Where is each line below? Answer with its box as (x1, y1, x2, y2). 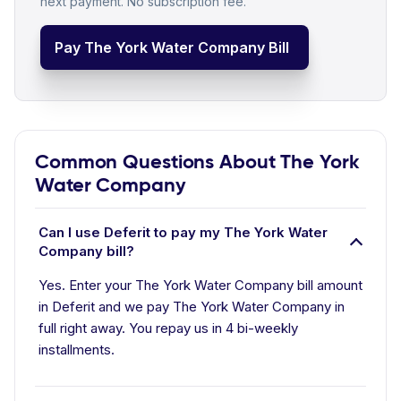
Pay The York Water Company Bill (55, 38, 289, 56)
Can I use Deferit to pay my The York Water (38, 224, 328, 241)
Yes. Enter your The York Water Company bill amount (38, 277, 363, 294)
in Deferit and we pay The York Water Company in (38, 298, 345, 315)
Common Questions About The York (35, 149, 360, 174)
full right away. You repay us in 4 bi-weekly (38, 320, 298, 337)
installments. (38, 341, 115, 358)
